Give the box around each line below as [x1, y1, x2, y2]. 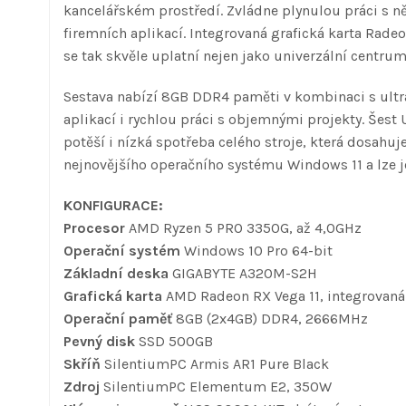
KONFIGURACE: [63, 196, 163, 214]
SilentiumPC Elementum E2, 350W [103, 377, 332, 395]
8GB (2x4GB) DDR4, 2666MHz [176, 309, 368, 327]
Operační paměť [63, 309, 176, 327]
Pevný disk [63, 332, 139, 350]
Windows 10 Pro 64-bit [184, 241, 333, 259]
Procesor [63, 218, 129, 237]
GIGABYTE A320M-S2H [172, 264, 317, 282]
